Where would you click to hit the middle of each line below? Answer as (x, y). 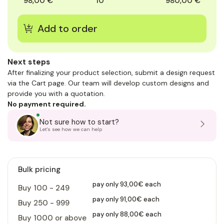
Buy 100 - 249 (44, 188)
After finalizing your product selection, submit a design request (111, 72)
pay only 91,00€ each (126, 199)
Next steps (29, 62)
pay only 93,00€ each (127, 184)
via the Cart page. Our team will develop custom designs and (108, 83)
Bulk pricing (39, 169)
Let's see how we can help (71, 129)
